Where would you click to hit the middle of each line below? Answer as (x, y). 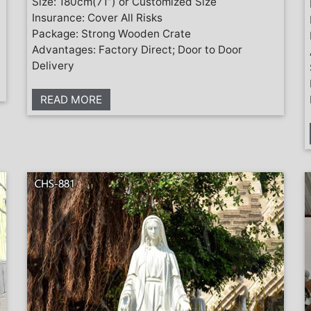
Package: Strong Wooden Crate (111, 33)
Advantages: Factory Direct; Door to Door (137, 49)
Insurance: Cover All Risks (97, 17)
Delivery (53, 65)
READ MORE (71, 99)
